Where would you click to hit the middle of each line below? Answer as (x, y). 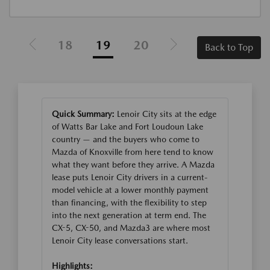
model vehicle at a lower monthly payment (130, 190)
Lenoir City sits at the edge (165, 114)
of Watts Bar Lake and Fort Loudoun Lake (127, 127)
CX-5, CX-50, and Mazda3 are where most (131, 228)
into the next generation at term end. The (129, 215)
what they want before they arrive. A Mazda (133, 165)
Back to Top (229, 48)
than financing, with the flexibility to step (129, 203)
